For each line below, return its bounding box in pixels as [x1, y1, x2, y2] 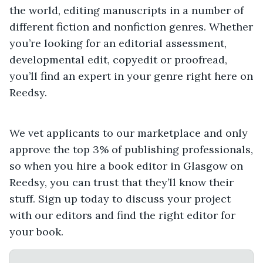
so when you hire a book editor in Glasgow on [9, 159, 243, 173]
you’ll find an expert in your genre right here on [9, 69, 253, 83]
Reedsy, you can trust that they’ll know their [9, 176, 234, 190]
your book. [9, 225, 63, 239]
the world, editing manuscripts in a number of [9, 4, 244, 18]
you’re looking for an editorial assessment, [9, 36, 227, 50]
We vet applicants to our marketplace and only [9, 126, 248, 140]
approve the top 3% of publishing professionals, [9, 143, 253, 157]
